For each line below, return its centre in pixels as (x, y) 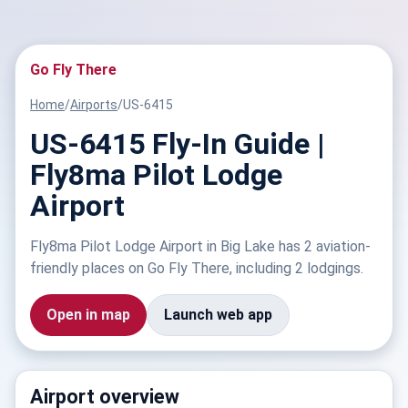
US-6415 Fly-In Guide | (178, 144)
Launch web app (218, 315)
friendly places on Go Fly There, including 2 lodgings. (197, 268)
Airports (94, 105)
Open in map (88, 315)
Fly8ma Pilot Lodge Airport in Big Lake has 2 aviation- (200, 246)
